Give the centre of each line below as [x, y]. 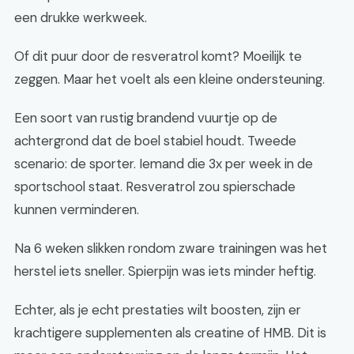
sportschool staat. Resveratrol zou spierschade [155, 186]
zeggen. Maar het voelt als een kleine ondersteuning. [169, 79]
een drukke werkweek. [81, 17]
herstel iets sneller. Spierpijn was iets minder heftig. [165, 271]
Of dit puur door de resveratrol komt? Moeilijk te [158, 56]
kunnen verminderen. [77, 209]
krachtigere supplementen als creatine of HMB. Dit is [170, 333]
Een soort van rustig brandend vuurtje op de [146, 118]
